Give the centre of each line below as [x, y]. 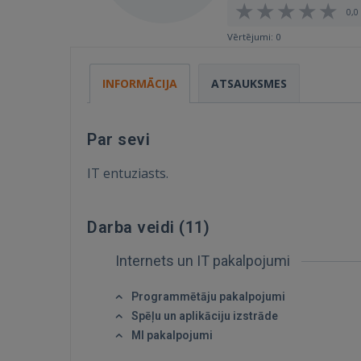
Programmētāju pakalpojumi [208, 297]
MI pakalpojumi [172, 335]
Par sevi [118, 139]
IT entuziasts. [128, 173]
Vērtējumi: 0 [254, 37]
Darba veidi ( [136, 227]
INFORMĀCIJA [140, 83]
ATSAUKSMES [249, 83]
